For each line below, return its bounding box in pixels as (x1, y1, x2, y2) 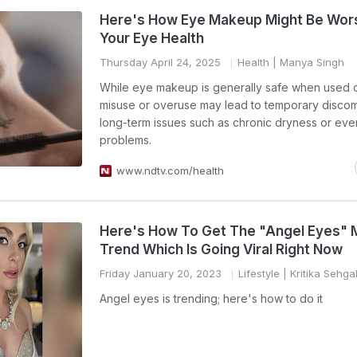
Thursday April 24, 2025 (100, 56, 221, 69)
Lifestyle (238, 267, 280, 280)
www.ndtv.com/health (116, 164, 224, 177)
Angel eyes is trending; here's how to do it (100, 292, 323, 305)
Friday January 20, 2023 (100, 267, 222, 280)
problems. (100, 133, 151, 147)
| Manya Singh (269, 56, 344, 69)
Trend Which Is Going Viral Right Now (100, 241, 343, 257)
